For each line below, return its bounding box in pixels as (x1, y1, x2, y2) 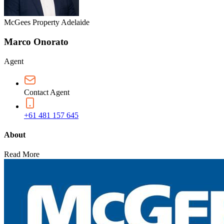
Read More (4, 150, 39, 159)
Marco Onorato (4, 36, 68, 47)
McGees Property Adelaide (4, 18, 89, 27)
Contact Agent (24, 87, 69, 96)
